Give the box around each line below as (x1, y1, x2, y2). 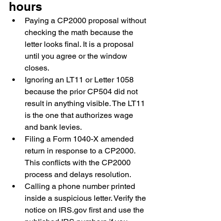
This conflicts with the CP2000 (25, 158, 133, 167)
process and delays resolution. (25, 170, 131, 179)
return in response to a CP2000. (25, 146, 137, 155)
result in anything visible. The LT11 (25, 99, 147, 108)
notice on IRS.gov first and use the (25, 205, 146, 215)
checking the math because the (25, 28, 135, 37)
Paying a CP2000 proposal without (25, 16, 148, 25)
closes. (25, 63, 49, 73)
